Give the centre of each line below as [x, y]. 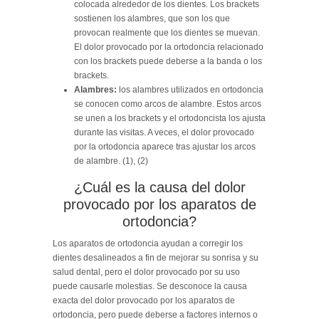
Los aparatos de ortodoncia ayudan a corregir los [148, 243]
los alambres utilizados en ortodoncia [190, 89]
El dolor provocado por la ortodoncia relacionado [169, 47]
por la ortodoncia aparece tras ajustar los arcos [165, 146]
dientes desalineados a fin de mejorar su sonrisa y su [156, 257]
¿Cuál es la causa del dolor [159, 187]
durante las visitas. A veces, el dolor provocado [164, 132]
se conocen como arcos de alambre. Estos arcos [168, 104]
